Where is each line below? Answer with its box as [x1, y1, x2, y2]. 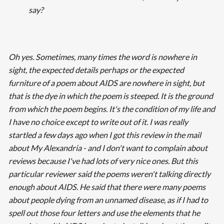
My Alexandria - [30, 143, 86, 153]
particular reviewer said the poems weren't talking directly [8, 169, 210, 179]
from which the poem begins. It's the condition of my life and [8, 104, 215, 114]
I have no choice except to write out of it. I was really [8, 117, 188, 127]
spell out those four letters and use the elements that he [8, 208, 200, 218]
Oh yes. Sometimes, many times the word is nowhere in [8, 52, 197, 62]
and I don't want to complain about [85, 143, 207, 153]
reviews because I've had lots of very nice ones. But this [8, 156, 198, 166]
